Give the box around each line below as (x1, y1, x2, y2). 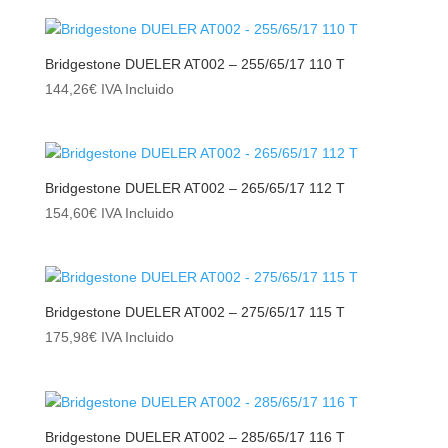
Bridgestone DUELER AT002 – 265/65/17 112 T (44, 180, 345, 197)
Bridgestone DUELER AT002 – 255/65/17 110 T (44, 56, 345, 73)
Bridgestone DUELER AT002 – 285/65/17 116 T (44, 428, 345, 445)
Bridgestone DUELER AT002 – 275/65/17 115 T (44, 304, 345, 321)
